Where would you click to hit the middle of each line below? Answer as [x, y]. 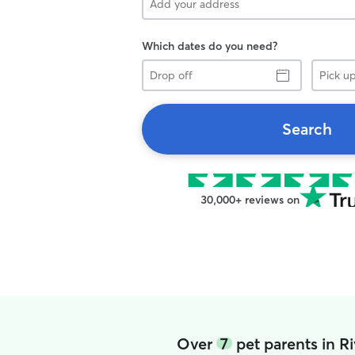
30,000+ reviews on [250, 200]
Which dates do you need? [210, 46]
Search [307, 129]
